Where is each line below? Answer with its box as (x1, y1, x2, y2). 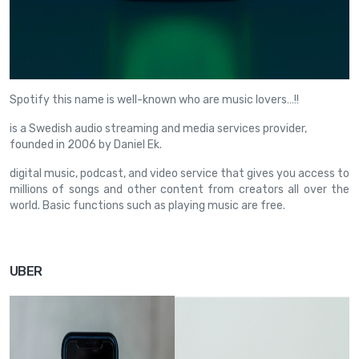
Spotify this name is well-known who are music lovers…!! (10, 93, 299, 107)
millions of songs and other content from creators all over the (10, 183, 349, 196)
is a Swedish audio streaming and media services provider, (10, 122, 307, 135)
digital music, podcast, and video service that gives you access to (10, 167, 349, 180)
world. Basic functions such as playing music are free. (10, 199, 285, 212)
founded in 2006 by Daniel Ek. (10, 138, 162, 151)
